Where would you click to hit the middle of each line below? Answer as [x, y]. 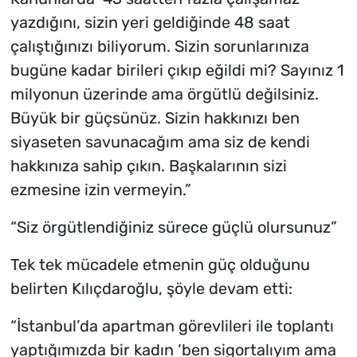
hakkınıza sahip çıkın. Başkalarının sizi [148, 166]
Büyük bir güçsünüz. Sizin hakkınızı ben [155, 118]
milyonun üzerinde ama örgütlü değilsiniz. [164, 94]
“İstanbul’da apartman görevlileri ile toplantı [172, 326]
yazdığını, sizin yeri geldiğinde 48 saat [150, 23]
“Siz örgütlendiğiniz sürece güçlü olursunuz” [173, 228]
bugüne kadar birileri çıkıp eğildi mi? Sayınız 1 [177, 71]
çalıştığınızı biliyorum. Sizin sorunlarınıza [159, 47]
